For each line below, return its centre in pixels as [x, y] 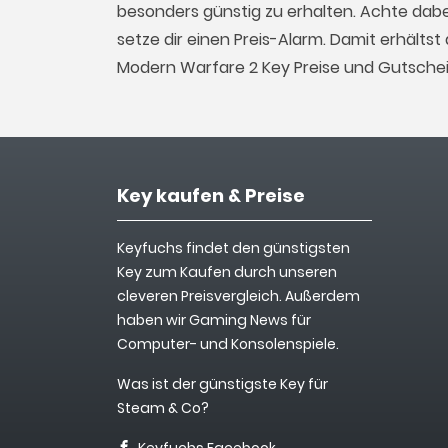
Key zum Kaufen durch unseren [227, 272]
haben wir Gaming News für [214, 320]
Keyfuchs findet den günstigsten [233, 248]
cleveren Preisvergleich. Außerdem [238, 296]
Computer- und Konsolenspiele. [228, 344]
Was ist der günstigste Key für [222, 384]
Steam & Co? [163, 408]
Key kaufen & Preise [211, 195]
